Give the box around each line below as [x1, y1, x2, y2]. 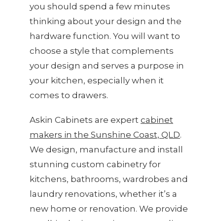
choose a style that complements [30, 46, 174, 56]
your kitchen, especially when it [30, 75, 164, 86]
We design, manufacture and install [30, 145, 183, 155]
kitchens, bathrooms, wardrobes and [30, 174, 188, 184]
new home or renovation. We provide [30, 204, 188, 214]
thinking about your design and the [30, 16, 182, 27]
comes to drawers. [30, 90, 108, 101]
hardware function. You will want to [30, 31, 180, 41]
